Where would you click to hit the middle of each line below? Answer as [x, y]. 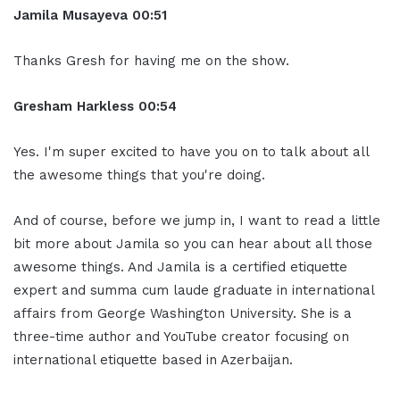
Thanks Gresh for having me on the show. [151, 60]
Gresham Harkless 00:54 [95, 106]
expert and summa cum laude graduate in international [194, 290]
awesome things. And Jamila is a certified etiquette [180, 267]
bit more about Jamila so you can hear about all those [193, 243]
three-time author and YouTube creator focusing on [181, 336]
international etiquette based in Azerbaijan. [153, 359]
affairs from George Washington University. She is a [183, 313]
